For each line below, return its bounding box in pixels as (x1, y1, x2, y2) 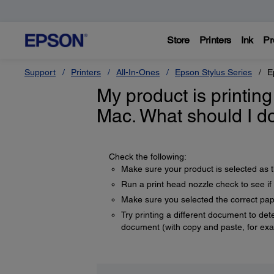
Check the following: (108, 152, 187, 161)
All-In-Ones (116, 67, 160, 77)
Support (24, 67, 56, 77)
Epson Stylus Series (175, 67, 252, 77)
